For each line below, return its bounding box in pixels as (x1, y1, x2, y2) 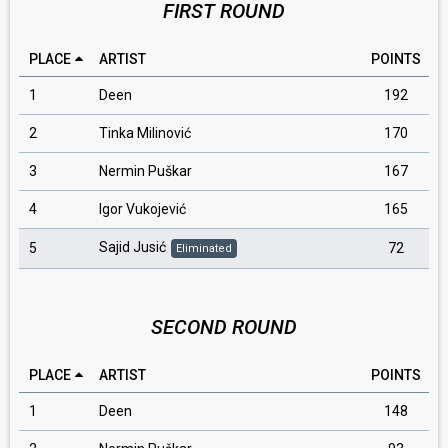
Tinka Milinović (99, 125, 191, 141)
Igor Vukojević (99, 201, 186, 217)
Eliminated (176, 242, 232, 255)
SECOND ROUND (151, 315, 297, 339)
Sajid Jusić (99, 239, 166, 255)
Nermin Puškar (99, 163, 192, 179)
